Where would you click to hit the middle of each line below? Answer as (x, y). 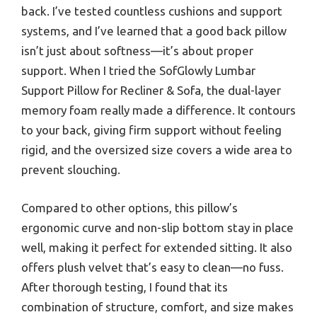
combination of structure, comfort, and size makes (157, 306)
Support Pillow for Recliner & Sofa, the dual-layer (151, 91)
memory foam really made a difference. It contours (158, 110)
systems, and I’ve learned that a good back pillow (154, 31)
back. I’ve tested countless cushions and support (152, 11)
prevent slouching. (71, 170)
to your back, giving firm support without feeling (151, 130)
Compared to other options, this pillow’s (129, 207)
